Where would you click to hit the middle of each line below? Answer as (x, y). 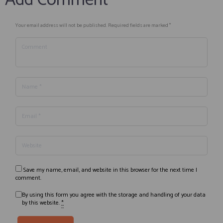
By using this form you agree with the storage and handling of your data (114, 195)
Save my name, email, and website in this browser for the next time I (111, 170)
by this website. (42, 203)
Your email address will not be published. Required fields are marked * (93, 26)
